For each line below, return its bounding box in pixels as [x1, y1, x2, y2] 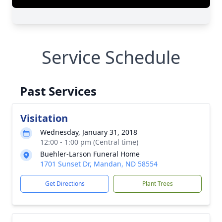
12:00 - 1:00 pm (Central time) [40, 137, 138, 147]
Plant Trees [142, 179, 173, 188]
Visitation [20, 111, 68, 125]
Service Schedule [42, 45, 180, 69]
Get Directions [45, 179, 85, 188]
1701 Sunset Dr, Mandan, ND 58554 [40, 159, 158, 168]
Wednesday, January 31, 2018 [40, 127, 137, 137]
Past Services [20, 83, 97, 99]
